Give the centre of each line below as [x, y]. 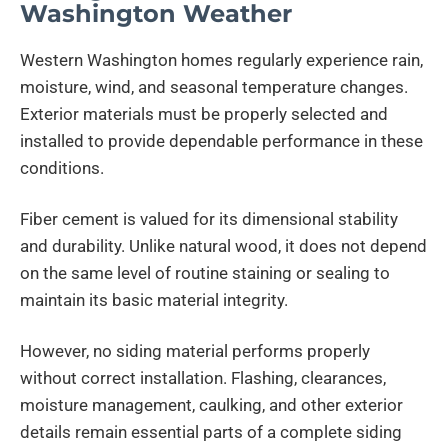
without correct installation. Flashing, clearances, [203, 378]
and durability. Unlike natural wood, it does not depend [223, 246]
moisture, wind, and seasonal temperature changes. [214, 87]
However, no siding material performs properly [195, 351]
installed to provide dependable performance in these [221, 141]
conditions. [62, 168]
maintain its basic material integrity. [154, 300]
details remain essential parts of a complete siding [211, 432]
